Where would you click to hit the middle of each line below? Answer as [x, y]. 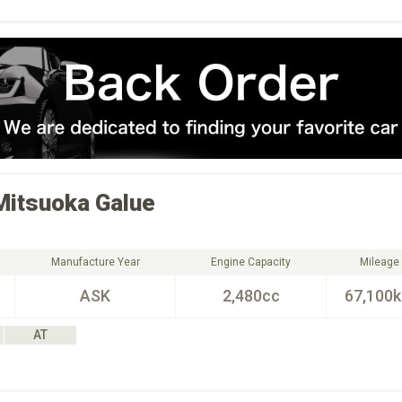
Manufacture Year [95, 262]
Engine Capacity [251, 262]
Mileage [379, 262]
